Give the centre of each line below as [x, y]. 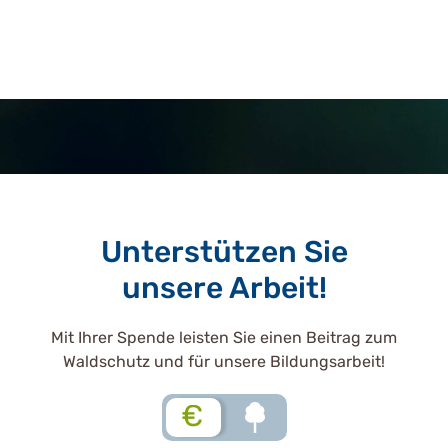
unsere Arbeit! [224, 287]
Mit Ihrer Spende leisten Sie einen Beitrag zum [224, 337]
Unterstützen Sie [224, 251]
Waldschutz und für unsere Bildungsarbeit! [224, 361]
